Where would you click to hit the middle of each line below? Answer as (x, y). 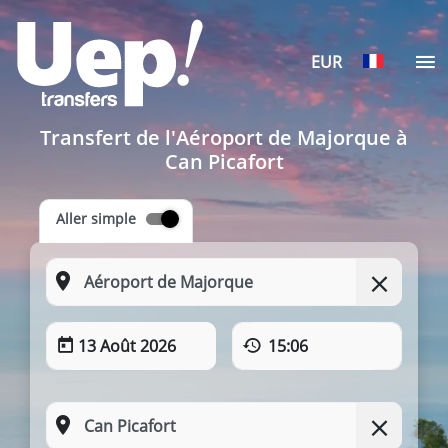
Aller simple (96, 218)
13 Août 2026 (127, 346)
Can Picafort (224, 161)
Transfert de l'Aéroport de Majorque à (224, 137)
